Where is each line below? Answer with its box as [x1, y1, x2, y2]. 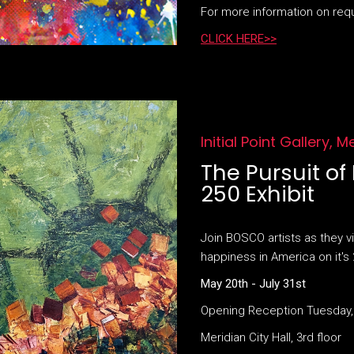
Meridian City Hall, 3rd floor [201, 330, 341, 345]
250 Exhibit [201, 178, 314, 209]
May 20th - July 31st [201, 276, 306, 291]
